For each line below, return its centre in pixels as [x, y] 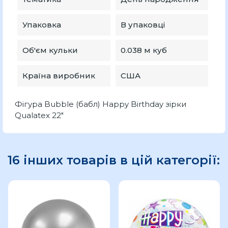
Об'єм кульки [50, 50]
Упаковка [42, 24]
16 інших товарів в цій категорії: [114, 160]
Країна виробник [59, 75]
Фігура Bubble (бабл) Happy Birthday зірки [101, 104]
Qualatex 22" [39, 115]
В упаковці [142, 24]
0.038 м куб [144, 50]
